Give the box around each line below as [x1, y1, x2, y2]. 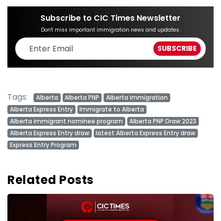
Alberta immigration [106, 93, 168, 102]
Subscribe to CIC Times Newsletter [40, 12, 181, 24]
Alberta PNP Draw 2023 [129, 117, 197, 126]
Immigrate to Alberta [79, 105, 145, 114]
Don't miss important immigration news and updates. [41, 26, 180, 34]
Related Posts [7, 172, 94, 188]
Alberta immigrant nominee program [9, 117, 123, 126]
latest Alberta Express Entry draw [96, 129, 196, 138]
